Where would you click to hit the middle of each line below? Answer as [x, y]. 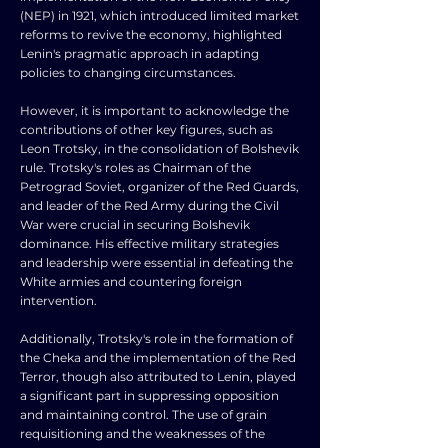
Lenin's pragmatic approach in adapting [139, 53]
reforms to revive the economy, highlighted [151, 34]
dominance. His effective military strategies [149, 243]
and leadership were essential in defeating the [156, 262]
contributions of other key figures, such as [146, 129]
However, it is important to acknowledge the [154, 110]
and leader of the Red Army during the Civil [149, 205]
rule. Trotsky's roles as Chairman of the [135, 167]
